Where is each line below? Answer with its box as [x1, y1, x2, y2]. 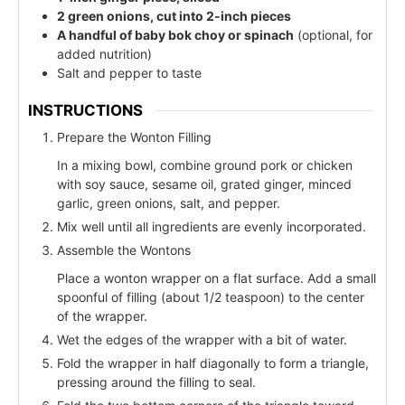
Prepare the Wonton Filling [57, 128, 212, 145]
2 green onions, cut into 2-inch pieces [57, 8, 291, 24]
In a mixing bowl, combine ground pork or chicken [57, 156, 353, 173]
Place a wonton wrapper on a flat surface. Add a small [57, 269, 376, 286]
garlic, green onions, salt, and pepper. [57, 194, 280, 211]
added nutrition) [57, 46, 152, 62]
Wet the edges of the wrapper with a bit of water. [57, 331, 347, 347]
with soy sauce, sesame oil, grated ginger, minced [57, 175, 352, 192]
